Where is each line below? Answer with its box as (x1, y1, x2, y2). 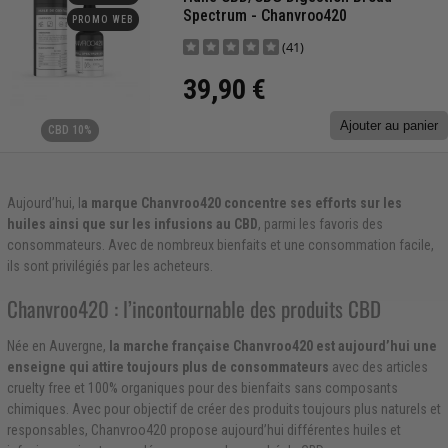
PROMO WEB (72, 13, 135, 25)
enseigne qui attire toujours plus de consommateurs (6, 359, 329, 376)
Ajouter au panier (339, 117, 438, 133)
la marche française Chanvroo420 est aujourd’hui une (108, 338, 437, 355)
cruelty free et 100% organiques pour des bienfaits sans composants (6, 380, 398, 397)
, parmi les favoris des (257, 215, 383, 232)
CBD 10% (48, 122, 93, 137)
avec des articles (328, 359, 428, 376)
